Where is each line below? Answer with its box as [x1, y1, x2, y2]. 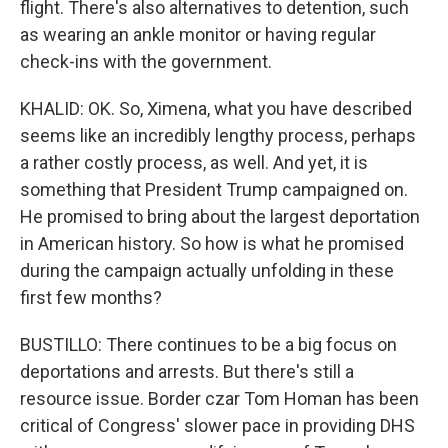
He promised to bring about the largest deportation [20, 206, 420, 227]
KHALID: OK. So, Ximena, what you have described [20, 98, 412, 119]
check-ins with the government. [20, 51, 272, 72]
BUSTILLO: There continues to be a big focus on [20, 334, 397, 355]
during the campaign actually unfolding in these [20, 260, 394, 281]
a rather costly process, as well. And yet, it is [20, 152, 368, 173]
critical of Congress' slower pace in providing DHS [20, 415, 415, 436]
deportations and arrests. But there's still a [20, 361, 354, 382]
